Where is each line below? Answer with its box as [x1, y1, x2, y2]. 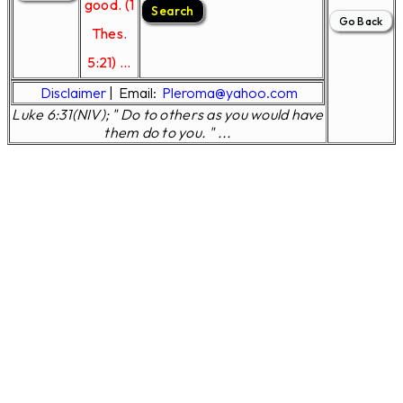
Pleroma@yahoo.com [162, 84, 298, 102]
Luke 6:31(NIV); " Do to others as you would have [12, 105, 324, 123]
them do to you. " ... [103, 123, 232, 141]
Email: [119, 84, 162, 102]
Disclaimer [40, 84, 106, 102]
